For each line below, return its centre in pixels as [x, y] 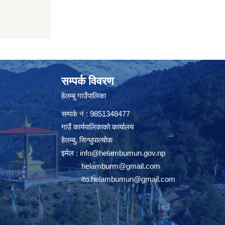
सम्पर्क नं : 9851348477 [96, 114]
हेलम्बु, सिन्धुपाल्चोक [87, 140]
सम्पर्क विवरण [87, 81]
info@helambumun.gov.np [123, 153]
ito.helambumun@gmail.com [128, 179]
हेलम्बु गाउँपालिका [84, 95]
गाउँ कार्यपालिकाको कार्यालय [97, 127]
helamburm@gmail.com [121, 166]
